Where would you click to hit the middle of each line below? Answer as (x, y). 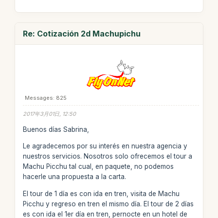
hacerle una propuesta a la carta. (74, 177)
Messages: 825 (45, 98)
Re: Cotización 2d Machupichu (82, 34)
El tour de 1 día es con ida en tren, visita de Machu (101, 193)
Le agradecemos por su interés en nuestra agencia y (105, 146)
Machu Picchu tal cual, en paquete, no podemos (98, 166)
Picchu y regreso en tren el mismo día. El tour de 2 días (108, 204)
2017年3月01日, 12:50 (49, 114)
